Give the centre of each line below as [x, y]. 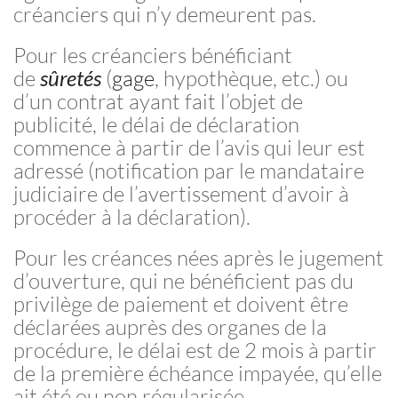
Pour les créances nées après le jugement [199, 258]
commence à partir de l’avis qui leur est [189, 147]
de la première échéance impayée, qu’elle [198, 373]
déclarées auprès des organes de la [170, 327]
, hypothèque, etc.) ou [251, 78]
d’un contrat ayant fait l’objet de [158, 101]
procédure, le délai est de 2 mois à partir [195, 350]
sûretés [71, 78]
